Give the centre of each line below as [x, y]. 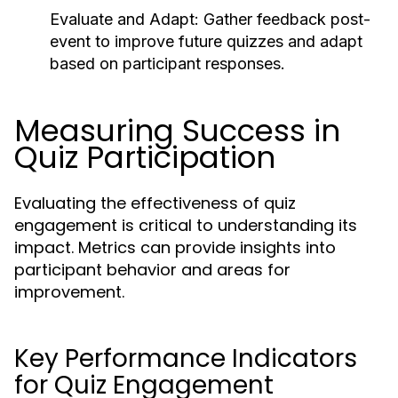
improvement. [69, 292]
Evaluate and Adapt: [124, 19]
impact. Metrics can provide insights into [175, 247]
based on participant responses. [167, 64]
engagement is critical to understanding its [186, 225]
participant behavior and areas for [152, 270]
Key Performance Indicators [186, 358]
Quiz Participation [145, 157]
